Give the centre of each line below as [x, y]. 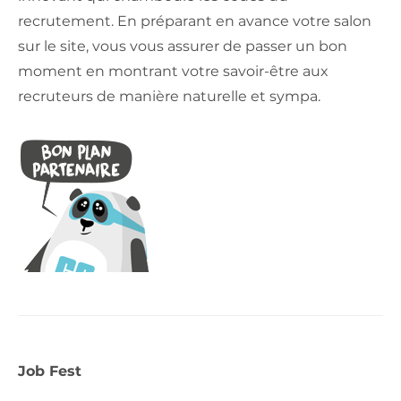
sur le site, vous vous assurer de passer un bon [183, 46]
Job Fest [52, 371]
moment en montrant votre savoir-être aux [173, 71]
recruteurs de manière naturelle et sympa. [169, 96]
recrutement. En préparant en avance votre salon [195, 21]
